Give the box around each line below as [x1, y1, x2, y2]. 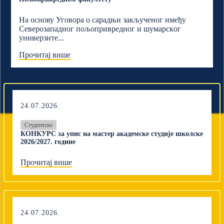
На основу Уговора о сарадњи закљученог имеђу [19, 15, 186, 24]
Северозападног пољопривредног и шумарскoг [19, 24, 181, 33]
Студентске [24, 121, 53, 128]
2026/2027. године [20, 138, 76, 145]
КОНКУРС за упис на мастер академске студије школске [20, 130, 203, 137]
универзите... [19, 33, 64, 42]
